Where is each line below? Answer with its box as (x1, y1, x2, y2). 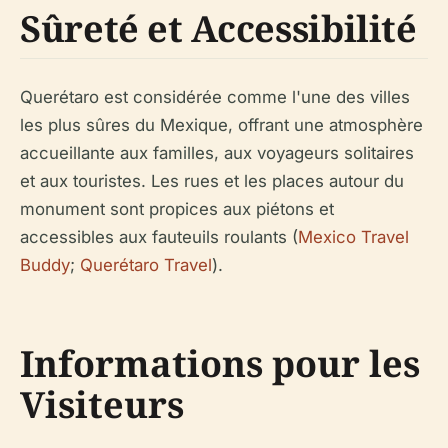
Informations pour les (20, 339, 420, 388)
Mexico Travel (298, 227, 409, 247)
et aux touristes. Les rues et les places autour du (20, 171, 404, 191)
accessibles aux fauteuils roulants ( (20, 227, 298, 247)
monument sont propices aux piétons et (20, 199, 334, 219)
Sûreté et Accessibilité (20, 4, 417, 53)
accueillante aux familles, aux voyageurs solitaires (20, 143, 414, 163)
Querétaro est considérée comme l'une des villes (20, 87, 410, 107)
